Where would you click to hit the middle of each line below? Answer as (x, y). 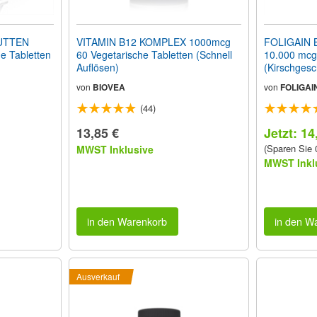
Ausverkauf (98, 277)
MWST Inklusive (115, 149)
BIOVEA (109, 87)
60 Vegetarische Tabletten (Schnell (83, 54)
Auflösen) (97, 67)
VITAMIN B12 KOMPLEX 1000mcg (153, 41)
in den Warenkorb (127, 221)
